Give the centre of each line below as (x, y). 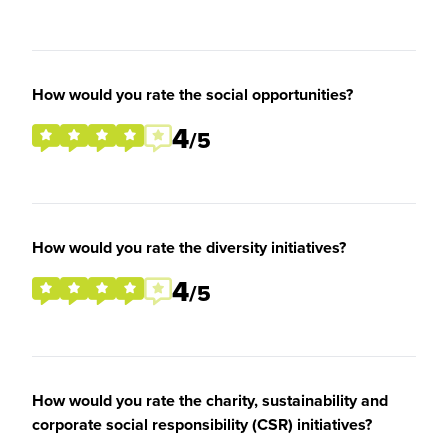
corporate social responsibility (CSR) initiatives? (202, 424)
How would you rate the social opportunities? (192, 94)
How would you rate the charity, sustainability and (210, 400)
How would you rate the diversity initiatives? (189, 247)
